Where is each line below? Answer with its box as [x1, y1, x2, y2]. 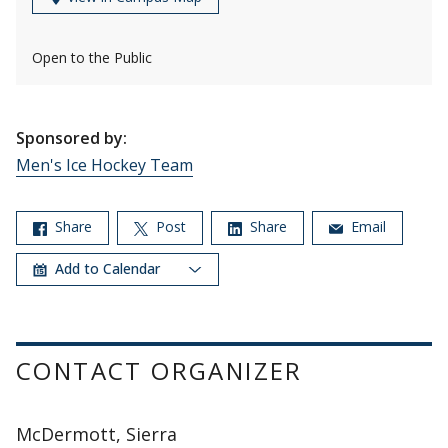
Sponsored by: [16, 127, 127, 150]
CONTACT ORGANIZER [16, 353, 303, 387]
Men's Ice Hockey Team [16, 154, 193, 177]
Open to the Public [32, 48, 152, 68]
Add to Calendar [55, 258, 164, 278]
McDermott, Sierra [16, 421, 177, 446]
